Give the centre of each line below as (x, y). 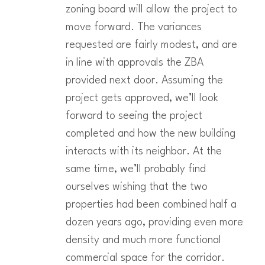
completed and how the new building (150, 133)
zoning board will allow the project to (151, 9)
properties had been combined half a (151, 204)
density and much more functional (143, 240)
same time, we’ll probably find (135, 169)
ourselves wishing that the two (136, 187)
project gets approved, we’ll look (142, 98)
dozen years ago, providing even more (154, 222)
